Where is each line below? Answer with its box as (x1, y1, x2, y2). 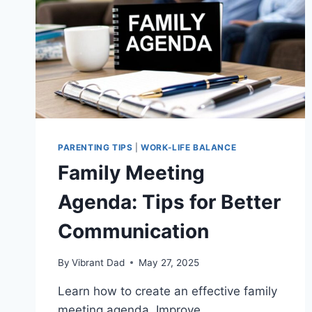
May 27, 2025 (139, 256, 200, 268)
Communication (58, 219, 209, 244)
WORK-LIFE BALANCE (141, 142, 237, 153)
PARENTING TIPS (58, 142, 133, 153)
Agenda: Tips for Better (58, 190, 281, 214)
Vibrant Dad (72, 256, 125, 268)
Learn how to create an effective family (58, 283, 277, 298)
